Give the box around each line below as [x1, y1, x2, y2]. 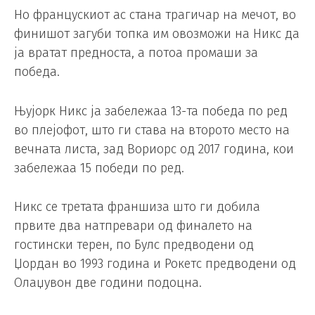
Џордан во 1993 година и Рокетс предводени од [14, 256, 296, 272]
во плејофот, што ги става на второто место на [14, 122, 290, 138]
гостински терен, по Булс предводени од [14, 237, 254, 253]
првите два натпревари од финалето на [14, 218, 252, 234]
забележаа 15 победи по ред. [14, 160, 184, 176]
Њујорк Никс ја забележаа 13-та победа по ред [14, 103, 288, 119]
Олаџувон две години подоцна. [14, 275, 202, 291]
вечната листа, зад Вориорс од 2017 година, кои [14, 141, 294, 157]
